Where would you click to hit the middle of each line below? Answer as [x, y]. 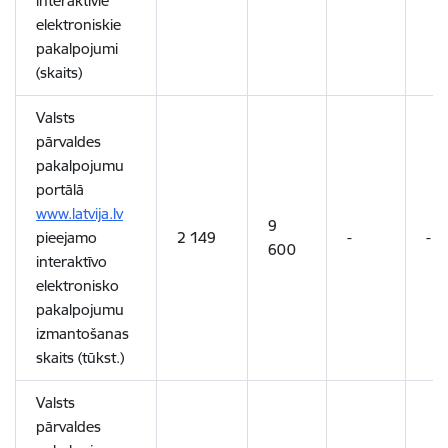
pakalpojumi [77, 48]
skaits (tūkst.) [80, 357]
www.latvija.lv [79, 213]
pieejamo [66, 237]
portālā [60, 189]
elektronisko [77, 285]
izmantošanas [82, 333]
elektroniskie [78, 24]
